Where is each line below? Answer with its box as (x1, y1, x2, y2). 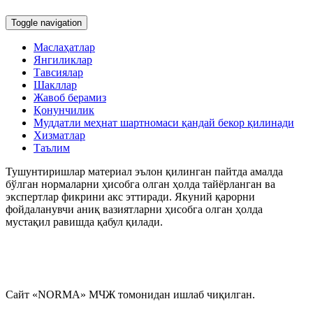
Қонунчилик (34, 104, 94, 117)
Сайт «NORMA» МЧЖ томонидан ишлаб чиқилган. (6, 289, 255, 301)
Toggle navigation (11, 17, 82, 29)
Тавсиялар (34, 66, 83, 79)
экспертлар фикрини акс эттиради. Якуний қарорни (6, 191, 255, 203)
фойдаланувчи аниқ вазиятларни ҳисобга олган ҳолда (6, 203, 263, 216)
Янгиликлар (34, 54, 92, 66)
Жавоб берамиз (34, 92, 106, 104)
